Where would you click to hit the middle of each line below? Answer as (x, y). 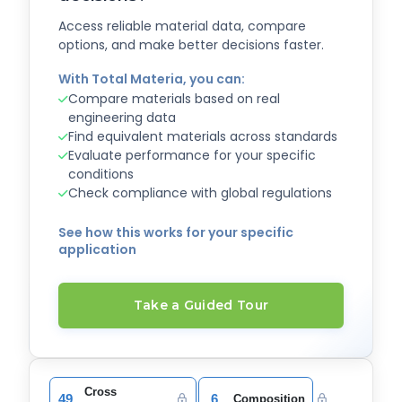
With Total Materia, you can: (152, 79)
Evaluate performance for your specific (192, 156)
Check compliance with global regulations (200, 193)
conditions (101, 175)
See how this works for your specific (176, 233)
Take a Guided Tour (201, 306)
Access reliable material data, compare (182, 26)
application (97, 250)
